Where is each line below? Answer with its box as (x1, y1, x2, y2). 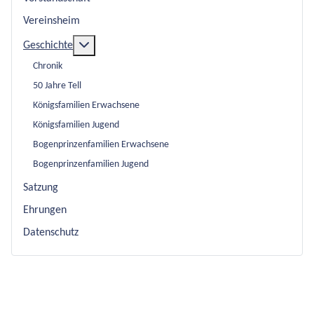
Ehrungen (23, 205, 67, 217)
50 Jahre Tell (33, 80, 81, 91)
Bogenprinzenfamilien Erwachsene (33, 139, 169, 150)
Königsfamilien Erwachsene (33, 100, 139, 111)
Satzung (23, 182, 58, 194)
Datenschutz (23, 227, 78, 239)
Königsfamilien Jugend (33, 119, 119, 130)
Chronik (33, 60, 62, 71)
